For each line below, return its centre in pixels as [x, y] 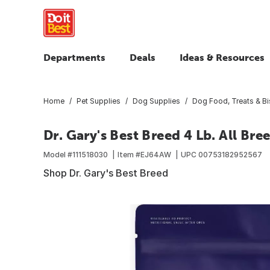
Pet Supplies [99, 101]
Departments [74, 57]
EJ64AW [156, 154]
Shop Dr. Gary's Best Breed [106, 173]
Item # [129, 154]
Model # [58, 154]
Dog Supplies [156, 101]
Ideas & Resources [222, 57]
